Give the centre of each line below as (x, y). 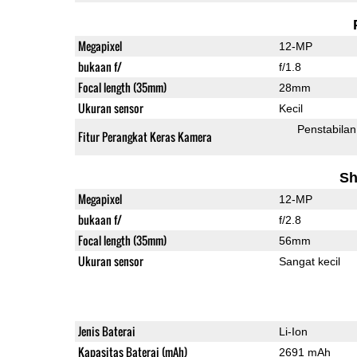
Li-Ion (293, 331)
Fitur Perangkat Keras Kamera (145, 136)
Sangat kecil (309, 261)
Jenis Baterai (106, 331)
